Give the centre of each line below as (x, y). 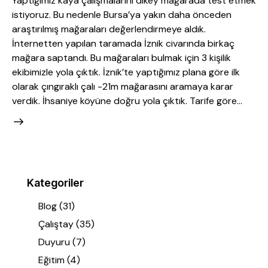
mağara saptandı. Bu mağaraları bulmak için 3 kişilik (121, 57)
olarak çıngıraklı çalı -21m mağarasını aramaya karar (123, 86)
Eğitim (52, 260)
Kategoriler (55, 182)
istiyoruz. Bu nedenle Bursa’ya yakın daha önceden (122, 14)
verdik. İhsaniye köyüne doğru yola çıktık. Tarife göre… (127, 100)
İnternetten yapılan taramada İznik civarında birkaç (123, 43)
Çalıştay (56, 224)
